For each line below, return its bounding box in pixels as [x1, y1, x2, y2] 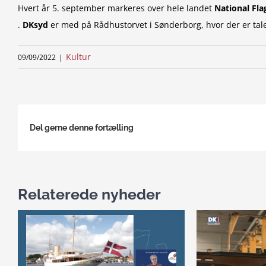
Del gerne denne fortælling [30, 123, 134, 133]
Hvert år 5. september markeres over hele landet [18, 2, 214, 14]
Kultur [66, 51, 91, 63]
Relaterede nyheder [18, 185, 161, 203]
